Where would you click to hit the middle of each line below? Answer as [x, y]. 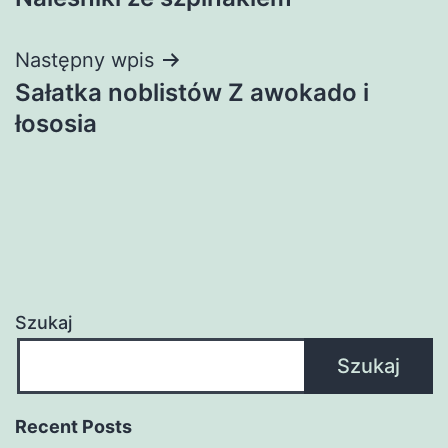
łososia [56, 123]
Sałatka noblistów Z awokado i [192, 92]
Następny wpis [84, 59]
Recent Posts [73, 427]
